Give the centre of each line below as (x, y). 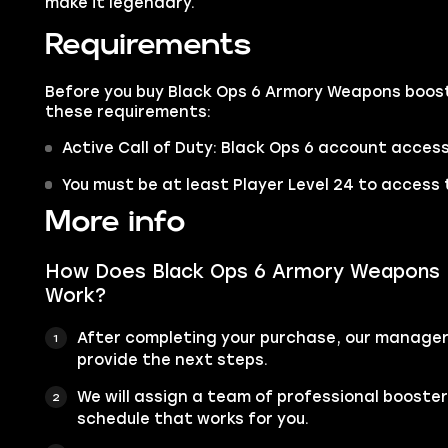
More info (115, 222)
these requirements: (127, 112)
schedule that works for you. (192, 418)
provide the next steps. (172, 359)
